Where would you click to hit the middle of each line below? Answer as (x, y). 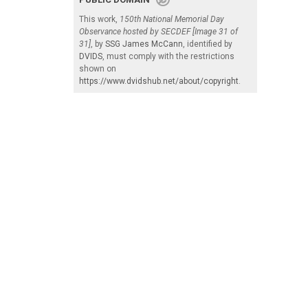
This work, (99, 20)
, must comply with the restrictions (168, 57)
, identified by (208, 44)
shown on (98, 69)
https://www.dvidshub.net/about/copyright (159, 81)
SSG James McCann (144, 44)
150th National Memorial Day (172, 20)
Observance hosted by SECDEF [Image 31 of (158, 32)
